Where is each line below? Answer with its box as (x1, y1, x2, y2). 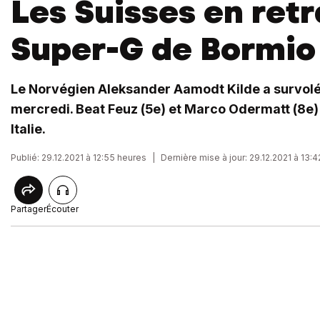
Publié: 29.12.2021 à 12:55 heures (11, 152, 146, 163)
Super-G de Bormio (11, 28, 316, 70)
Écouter (46, 204, 79, 214)
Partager (11, 204, 46, 214)
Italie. (11, 121, 46, 136)
